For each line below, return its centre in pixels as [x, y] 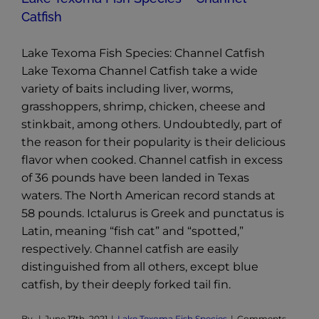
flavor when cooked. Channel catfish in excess [152, 160]
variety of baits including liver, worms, [127, 89]
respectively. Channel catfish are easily [130, 249]
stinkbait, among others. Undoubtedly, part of [151, 125]
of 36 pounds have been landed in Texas [135, 178]
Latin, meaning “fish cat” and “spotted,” [132, 231]
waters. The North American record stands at [148, 196]
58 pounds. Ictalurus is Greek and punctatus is [153, 214]
